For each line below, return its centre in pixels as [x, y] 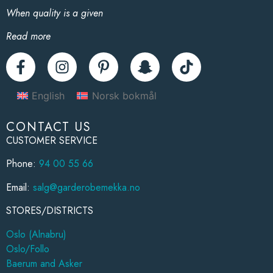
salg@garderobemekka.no [87, 187]
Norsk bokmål [124, 96]
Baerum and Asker [44, 263]
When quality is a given [55, 13]
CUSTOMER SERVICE [52, 141]
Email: [19, 187]
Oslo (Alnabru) [36, 234]
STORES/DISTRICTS [50, 211]
